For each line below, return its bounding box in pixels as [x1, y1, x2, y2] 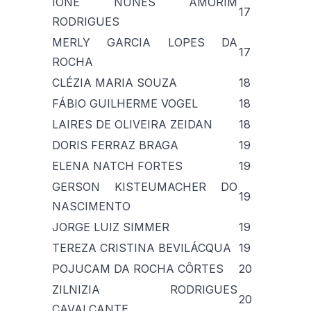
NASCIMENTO [52, 199, 131, 213]
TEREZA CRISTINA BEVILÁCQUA [52, 240, 231, 255]
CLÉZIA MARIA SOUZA [52, 75, 177, 90]
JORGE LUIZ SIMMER [52, 219, 169, 234]
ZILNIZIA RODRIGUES [52, 282, 237, 296]
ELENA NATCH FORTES [52, 158, 183, 173]
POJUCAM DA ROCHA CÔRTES [52, 261, 224, 276]
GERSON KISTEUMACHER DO [52, 179, 237, 194]
